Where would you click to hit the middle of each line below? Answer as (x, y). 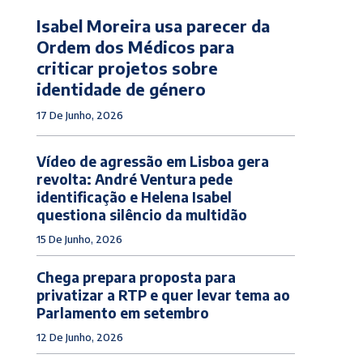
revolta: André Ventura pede (134, 179)
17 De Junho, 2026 (79, 115)
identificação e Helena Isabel (134, 196)
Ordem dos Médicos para (135, 46)
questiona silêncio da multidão (141, 214)
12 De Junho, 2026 (79, 337)
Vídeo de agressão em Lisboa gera (152, 161)
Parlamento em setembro (122, 312)
